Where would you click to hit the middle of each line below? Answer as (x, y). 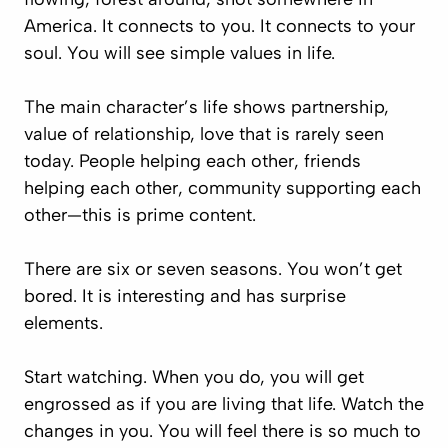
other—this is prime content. (140, 215)
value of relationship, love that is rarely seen (204, 134)
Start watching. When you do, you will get (194, 377)
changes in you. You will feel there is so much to (222, 431)
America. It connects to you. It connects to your (219, 26)
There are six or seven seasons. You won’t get (213, 269)
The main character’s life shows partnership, (206, 107)
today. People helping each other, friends (192, 161)
